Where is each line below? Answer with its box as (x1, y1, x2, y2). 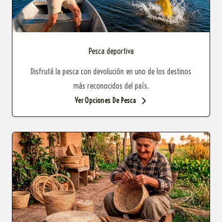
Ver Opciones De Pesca (74, 96, 136, 105)
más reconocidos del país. (73, 81, 149, 91)
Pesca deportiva (88, 46, 134, 56)
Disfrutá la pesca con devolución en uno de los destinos (31, 66, 191, 76)
